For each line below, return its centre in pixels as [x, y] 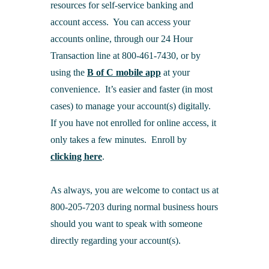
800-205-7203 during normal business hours [134, 207]
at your [175, 73]
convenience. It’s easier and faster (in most [131, 89]
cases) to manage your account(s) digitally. [131, 106]
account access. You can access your [120, 22]
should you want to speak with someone [126, 224]
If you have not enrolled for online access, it [133, 123]
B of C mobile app [124, 73]
